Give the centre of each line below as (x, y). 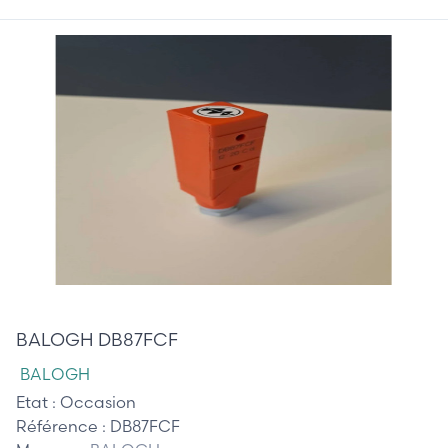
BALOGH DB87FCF (97, 339)
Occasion (98, 401)
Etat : (38, 401)
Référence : (63, 425)
